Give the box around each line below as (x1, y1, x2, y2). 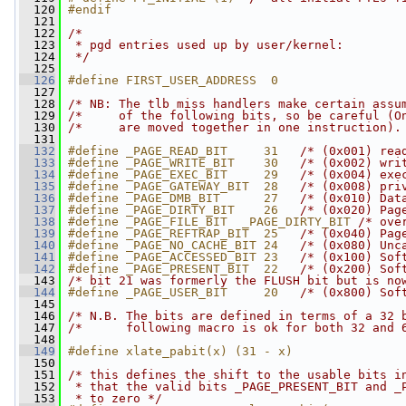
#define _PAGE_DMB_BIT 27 (68, 191, 300, 205)
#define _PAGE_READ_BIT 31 (68, 144, 300, 158)
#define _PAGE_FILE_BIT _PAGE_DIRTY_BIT (68, 215, 358, 228)
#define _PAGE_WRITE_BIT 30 (68, 156, 300, 169)
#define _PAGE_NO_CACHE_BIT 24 (68, 238, 300, 252)
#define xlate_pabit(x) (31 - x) (68, 344, 293, 358)
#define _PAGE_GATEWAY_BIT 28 (68, 179, 300, 193)
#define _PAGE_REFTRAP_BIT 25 (68, 227, 300, 240)
